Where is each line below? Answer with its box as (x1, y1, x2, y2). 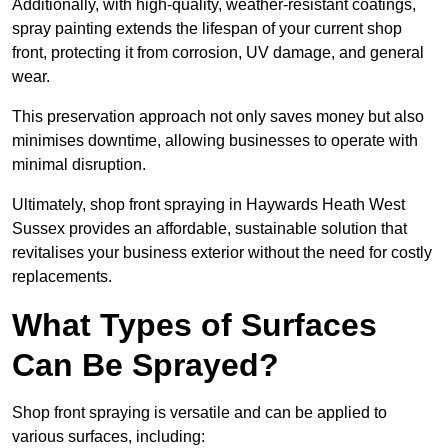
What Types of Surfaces (12, 307, 377, 344)
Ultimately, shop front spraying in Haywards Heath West (12, 196, 405, 214)
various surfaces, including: (12, 428, 205, 446)
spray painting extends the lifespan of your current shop (12, 20, 402, 38)
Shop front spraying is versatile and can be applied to (12, 404, 387, 422)
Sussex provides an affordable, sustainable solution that (12, 220, 407, 238)
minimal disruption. (12, 156, 146, 174)
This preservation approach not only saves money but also (12, 108, 424, 126)
